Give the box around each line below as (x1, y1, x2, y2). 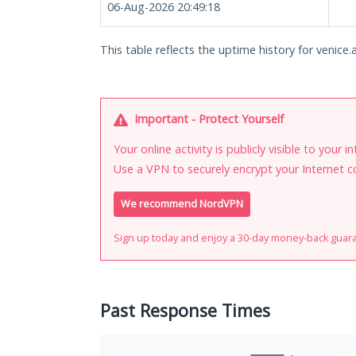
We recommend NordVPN (121, 197, 243, 211)
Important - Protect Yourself (131, 111, 284, 126)
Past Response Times (100, 299, 270, 323)
